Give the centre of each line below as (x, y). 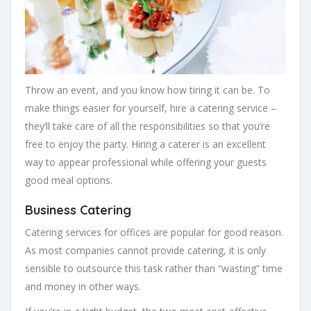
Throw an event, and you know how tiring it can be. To (148, 90)
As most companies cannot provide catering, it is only (145, 250)
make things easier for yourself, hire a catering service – (151, 108)
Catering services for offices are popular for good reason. (154, 232)
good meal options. (69, 180)
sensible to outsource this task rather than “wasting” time (154, 268)
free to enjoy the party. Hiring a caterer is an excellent (145, 144)
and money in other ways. (83, 286)
